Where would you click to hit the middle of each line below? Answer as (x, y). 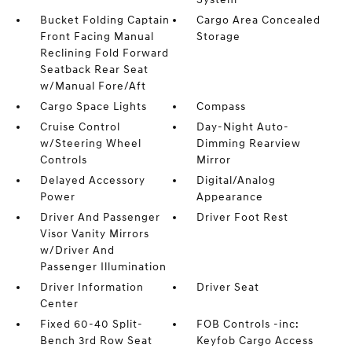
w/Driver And (77, 250)
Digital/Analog (236, 180)
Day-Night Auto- (243, 126)
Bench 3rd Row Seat (96, 340)
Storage (219, 36)
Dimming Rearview (249, 143)
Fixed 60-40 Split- (91, 324)
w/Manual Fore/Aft (93, 86)
